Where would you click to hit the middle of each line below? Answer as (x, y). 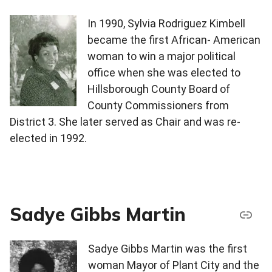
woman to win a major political (161, 56)
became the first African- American (174, 40)
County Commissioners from (158, 106)
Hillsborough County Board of (159, 89)
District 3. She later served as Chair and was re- (125, 122)
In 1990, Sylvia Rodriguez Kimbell (166, 24)
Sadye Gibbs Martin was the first (168, 249)
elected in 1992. (48, 138)
